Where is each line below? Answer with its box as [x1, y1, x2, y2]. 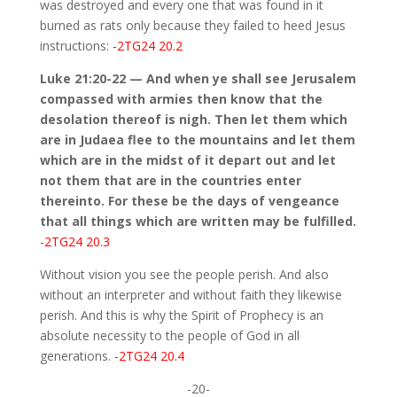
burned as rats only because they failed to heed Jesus [39, 17, 346, 35]
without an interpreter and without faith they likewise [39, 286, 342, 304]
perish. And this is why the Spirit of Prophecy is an [39, 307, 323, 324]
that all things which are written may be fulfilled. [39, 213, 356, 230]
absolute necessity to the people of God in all [39, 327, 300, 345]
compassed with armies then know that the [39, 90, 323, 108]
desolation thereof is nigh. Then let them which [39, 111, 347, 128]
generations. [39, 347, 114, 365]
